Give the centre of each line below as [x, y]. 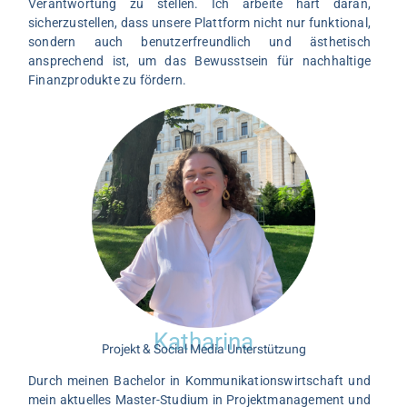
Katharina [203, 341]
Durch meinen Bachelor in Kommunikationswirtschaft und [199, 380]
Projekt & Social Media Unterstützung [203, 348]
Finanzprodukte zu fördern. [108, 80]
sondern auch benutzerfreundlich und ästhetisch [199, 42]
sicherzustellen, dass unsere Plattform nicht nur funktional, [199, 23]
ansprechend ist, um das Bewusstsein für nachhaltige [199, 61]
